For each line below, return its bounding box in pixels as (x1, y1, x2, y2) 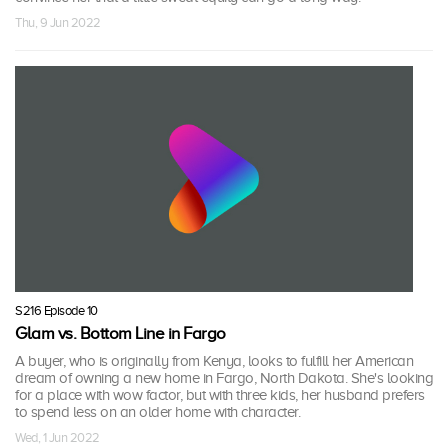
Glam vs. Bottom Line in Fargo (15, 323, 226, 343)
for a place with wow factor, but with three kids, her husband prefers (15, 386, 425, 403)
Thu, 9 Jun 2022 (15, 15, 101, 31)
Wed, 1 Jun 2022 (15, 429, 100, 445)
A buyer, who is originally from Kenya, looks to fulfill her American (15, 352, 413, 369)
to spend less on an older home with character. (15, 403, 300, 420)
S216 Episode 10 (15, 302, 98, 318)
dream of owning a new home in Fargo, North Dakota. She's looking (15, 369, 433, 386)
